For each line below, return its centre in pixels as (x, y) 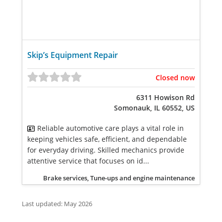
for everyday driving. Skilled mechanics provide (106, 150)
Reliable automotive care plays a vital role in (111, 128)
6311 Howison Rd (166, 97)
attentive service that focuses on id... (88, 161)
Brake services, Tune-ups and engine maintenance (119, 178)
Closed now (175, 78)
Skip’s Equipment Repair (73, 55)
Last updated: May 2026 (57, 204)
